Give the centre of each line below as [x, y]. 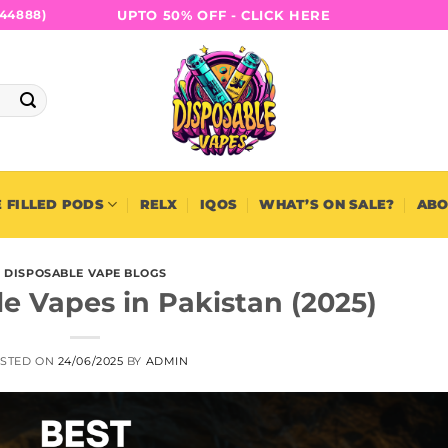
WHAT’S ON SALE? [327, 204]
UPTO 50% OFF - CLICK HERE [224, 14]
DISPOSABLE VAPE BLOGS [85, 273]
